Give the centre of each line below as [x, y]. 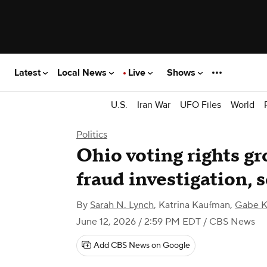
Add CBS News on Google [142, 246]
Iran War [154, 105]
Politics [92, 135]
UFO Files [201, 105]
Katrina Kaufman [194, 205]
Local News [83, 72]
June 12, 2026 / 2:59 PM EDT [139, 222]
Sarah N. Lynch [122, 205]
